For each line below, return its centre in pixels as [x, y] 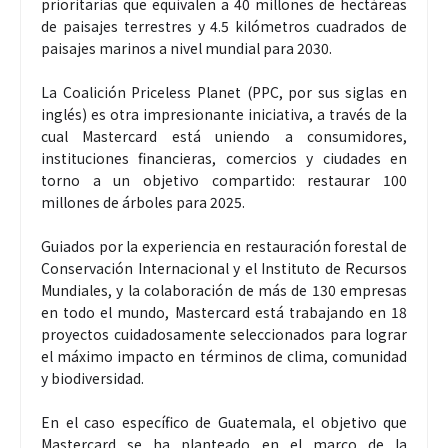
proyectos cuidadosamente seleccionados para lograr [224, 333]
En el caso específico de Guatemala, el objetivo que [224, 421]
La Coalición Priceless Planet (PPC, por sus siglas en [224, 91]
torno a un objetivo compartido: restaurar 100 [224, 179]
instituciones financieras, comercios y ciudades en [224, 157]
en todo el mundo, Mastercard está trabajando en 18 [224, 311]
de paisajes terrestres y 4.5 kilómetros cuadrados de [224, 25]
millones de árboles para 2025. [143, 201]
